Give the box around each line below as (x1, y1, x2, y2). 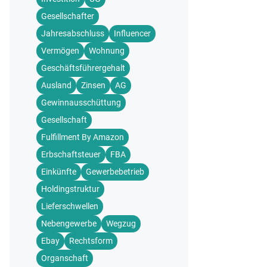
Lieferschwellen (41, 201, 98, 211)
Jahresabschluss (41, 29, 104, 38)
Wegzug (106, 219, 136, 228)
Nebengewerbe (41, 219, 97, 228)
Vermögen (41, 46, 79, 55)
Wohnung (89, 46, 125, 55)
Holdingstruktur (41, 184, 100, 194)
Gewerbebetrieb (86, 167, 144, 176)
